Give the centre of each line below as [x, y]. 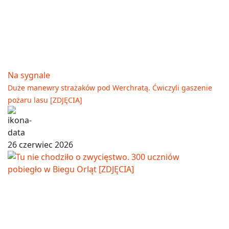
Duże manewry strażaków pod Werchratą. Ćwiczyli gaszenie [110, 87]
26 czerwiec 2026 [40, 144]
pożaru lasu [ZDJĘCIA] [45, 100]
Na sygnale [29, 75]
